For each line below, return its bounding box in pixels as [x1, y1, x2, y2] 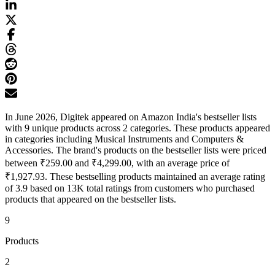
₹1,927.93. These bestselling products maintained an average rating [5, 171, 265, 182]
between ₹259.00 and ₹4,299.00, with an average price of [5, 158, 230, 169]
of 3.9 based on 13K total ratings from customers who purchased [5, 183, 255, 194]
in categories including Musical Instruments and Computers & [5, 134, 244, 145]
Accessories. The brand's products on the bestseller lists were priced [5, 145, 266, 156]
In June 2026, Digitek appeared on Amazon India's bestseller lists [5, 112, 257, 123]
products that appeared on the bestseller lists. [5, 194, 176, 205]
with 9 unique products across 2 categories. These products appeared [5, 123, 270, 134]
